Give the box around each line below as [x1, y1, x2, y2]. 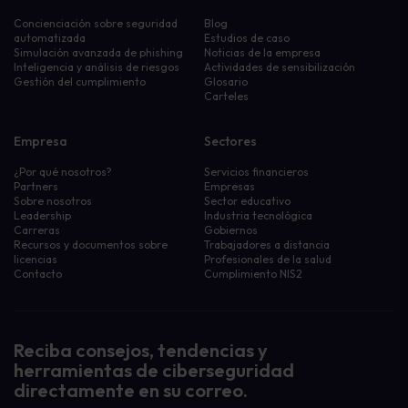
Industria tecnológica [204, 209, 312, 222]
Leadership [14, 209, 71, 222]
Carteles [204, 89, 249, 103]
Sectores [204, 133, 257, 149]
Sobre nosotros [14, 194, 92, 208]
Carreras [14, 223, 60, 237]
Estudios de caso [204, 31, 290, 45]
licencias [14, 252, 57, 266]
